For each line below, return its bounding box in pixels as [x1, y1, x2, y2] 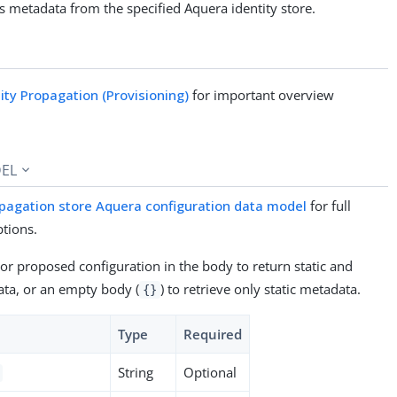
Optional [183, 362, 237, 381]
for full [307, 196, 352, 214]
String [118, 362, 154, 381]
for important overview [189, 85, 335, 104]
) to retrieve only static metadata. [160, 279, 361, 298]
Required [183, 324, 243, 343]
